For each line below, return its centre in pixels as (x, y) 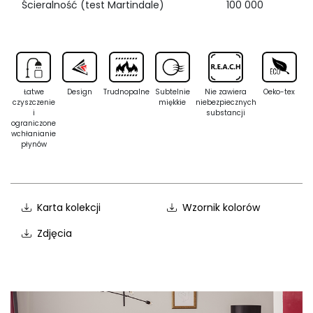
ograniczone (34, 124)
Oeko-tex (279, 92)
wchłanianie (34, 134)
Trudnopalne (126, 92)
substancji (226, 113)
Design (80, 92)
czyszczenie (34, 103)
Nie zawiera (226, 92)
